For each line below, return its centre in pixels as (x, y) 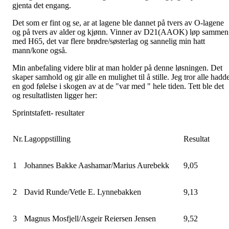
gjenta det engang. (42, 6)
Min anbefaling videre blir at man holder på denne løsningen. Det (117, 68)
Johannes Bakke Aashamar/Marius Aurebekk (97, 166)
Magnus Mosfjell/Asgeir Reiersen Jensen (90, 219)
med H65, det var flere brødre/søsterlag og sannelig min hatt (109, 41)
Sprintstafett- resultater (48, 113)
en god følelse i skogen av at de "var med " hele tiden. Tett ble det (118, 86)
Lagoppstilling (47, 139)
